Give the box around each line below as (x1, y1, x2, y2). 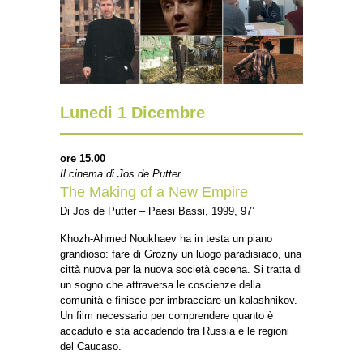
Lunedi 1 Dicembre (60, 103, 205, 122)
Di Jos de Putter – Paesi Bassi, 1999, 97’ (60, 204, 254, 217)
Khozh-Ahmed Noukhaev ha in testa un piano (60, 232, 272, 245)
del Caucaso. (60, 340, 122, 352)
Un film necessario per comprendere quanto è (60, 309, 273, 322)
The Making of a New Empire (60, 183, 248, 200)
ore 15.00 (60, 152, 105, 164)
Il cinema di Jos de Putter (60, 167, 181, 180)
